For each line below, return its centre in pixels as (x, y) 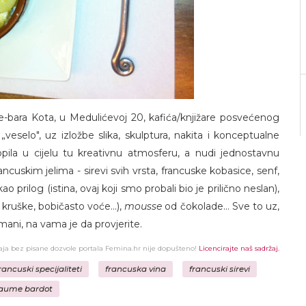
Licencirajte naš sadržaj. (239, 248)
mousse (143, 206)
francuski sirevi (219, 269)
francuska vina (135, 269)
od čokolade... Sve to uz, (221, 206)
